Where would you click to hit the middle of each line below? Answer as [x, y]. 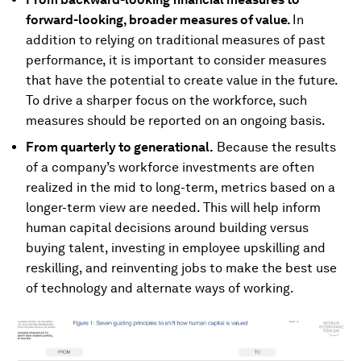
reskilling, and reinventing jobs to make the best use [181, 268]
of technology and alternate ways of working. [160, 288]
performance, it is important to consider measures [176, 60]
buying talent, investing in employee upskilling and [176, 248]
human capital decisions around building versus [167, 228]
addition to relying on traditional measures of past [176, 40]
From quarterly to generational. [120, 147]
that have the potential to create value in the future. [182, 80]
